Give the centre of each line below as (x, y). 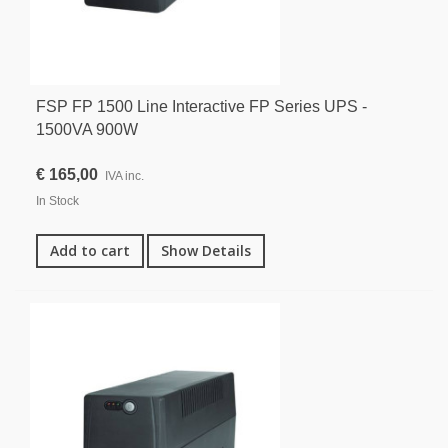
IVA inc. (124, 175)
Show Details (206, 250)
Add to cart (90, 250)
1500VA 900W (87, 129)
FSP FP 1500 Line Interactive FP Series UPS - (201, 106)
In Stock (57, 200)
